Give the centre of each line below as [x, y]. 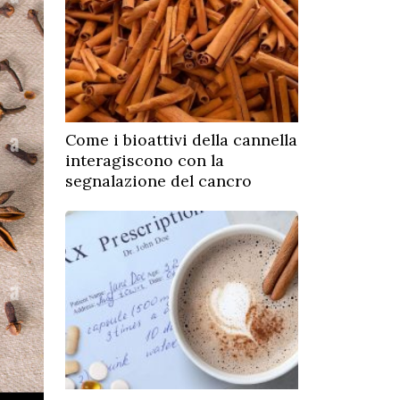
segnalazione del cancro [158, 181]
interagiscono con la [145, 160]
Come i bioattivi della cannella [181, 140]
